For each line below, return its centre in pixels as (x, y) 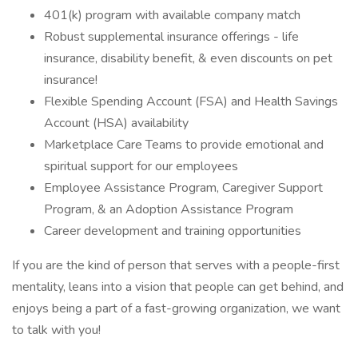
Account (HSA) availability (118, 123)
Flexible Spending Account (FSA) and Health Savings (191, 101)
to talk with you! (58, 330)
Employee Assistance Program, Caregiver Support (183, 188)
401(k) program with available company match (172, 15)
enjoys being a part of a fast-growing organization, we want (176, 308)
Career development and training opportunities (173, 231)
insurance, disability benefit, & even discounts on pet (188, 58)
